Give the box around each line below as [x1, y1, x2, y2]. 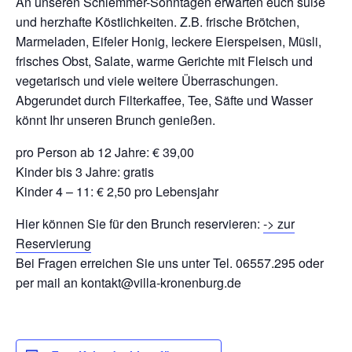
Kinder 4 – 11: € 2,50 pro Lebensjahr [16, 182, 218, 201]
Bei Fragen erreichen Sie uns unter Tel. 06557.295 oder [16, 254, 324, 273]
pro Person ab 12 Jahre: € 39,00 [16, 143, 194, 162]
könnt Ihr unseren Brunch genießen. [16, 111, 215, 130]
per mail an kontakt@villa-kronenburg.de [16, 273, 241, 292]
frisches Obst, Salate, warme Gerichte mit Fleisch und [16, 52, 313, 71]
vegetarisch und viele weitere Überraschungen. [16, 71, 278, 90]
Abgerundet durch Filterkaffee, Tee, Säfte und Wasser [16, 91, 313, 110]
